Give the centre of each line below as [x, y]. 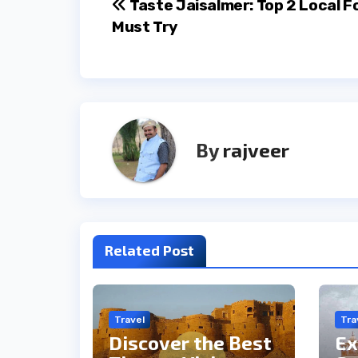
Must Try [145, 26]
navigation [176, 43]
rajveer [256, 150]
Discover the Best [190, 342]
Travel [129, 319]
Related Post [149, 250]
